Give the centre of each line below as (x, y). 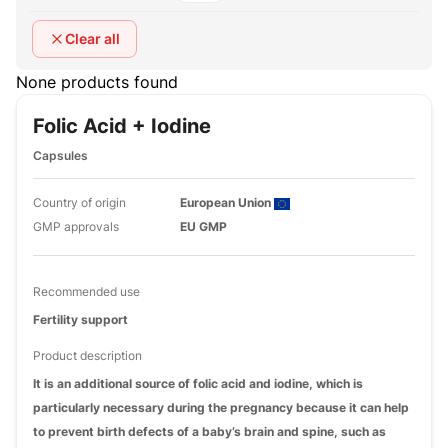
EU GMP (204, 226)
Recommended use (86, 291)
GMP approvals (76, 226)
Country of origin (79, 202)
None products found (97, 82)
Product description (87, 355)
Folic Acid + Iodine (122, 126)
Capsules (60, 155)
